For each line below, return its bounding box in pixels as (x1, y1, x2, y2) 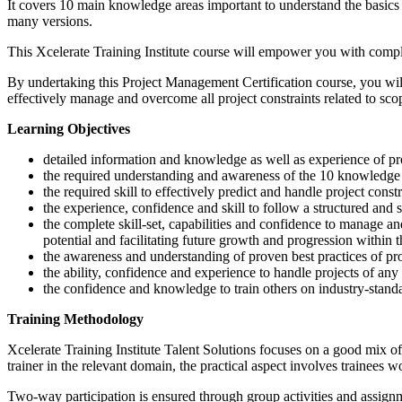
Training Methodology (7, 310, 144, 327)
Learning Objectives (7, 120, 130, 136)
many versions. (7, 13, 92, 29)
